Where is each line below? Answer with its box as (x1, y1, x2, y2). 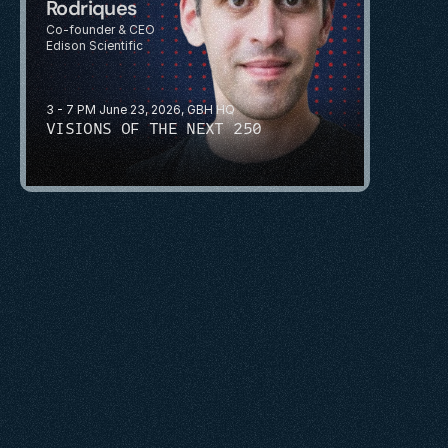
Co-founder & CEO (46, 21, 155, 37)
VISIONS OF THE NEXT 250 (46, 117, 262, 139)
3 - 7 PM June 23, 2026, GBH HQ (46, 102, 235, 117)
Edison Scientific (46, 37, 143, 53)
